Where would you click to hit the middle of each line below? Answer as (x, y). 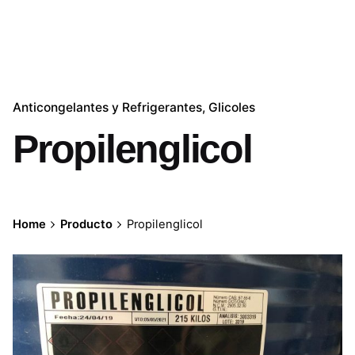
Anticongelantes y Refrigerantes (107, 108)
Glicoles (232, 108)
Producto (86, 224)
